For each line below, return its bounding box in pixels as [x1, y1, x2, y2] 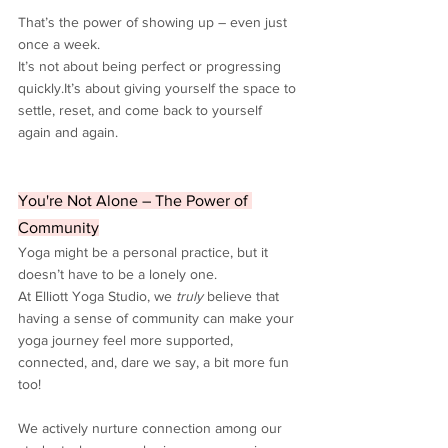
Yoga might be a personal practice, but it [18, 244, 272, 261]
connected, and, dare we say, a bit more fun [18, 354, 293, 371]
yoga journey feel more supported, [18, 332, 237, 349]
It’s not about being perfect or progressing [18, 58, 285, 75]
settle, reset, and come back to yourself [18, 102, 266, 119]
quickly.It [18, 80, 71, 97]
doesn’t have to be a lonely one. [18, 266, 217, 283]
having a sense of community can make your [18, 310, 298, 327]
